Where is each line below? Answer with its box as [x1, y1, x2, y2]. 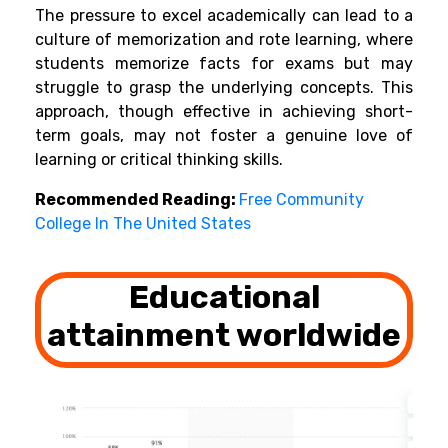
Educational [128, 277, 320, 316]
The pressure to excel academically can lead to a [35, 5, 413, 25]
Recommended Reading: [35, 189, 239, 209]
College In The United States [35, 213, 251, 233]
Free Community [239, 189, 364, 209]
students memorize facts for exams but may [35, 53, 413, 73]
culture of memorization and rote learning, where [35, 29, 413, 49]
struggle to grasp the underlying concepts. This [35, 77, 413, 97]
